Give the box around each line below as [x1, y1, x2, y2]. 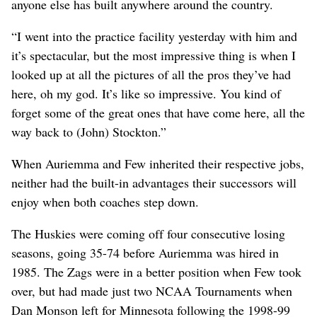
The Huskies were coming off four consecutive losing [11, 224, 285, 242]
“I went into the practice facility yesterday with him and [11, 27, 297, 45]
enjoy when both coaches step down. [11, 192, 199, 210]
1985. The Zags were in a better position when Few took [11, 263, 301, 280]
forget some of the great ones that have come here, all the [11, 103, 305, 121]
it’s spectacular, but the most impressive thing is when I [11, 46, 296, 64]
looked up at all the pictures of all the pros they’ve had [11, 65, 291, 83]
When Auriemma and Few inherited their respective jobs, [11, 154, 304, 172]
